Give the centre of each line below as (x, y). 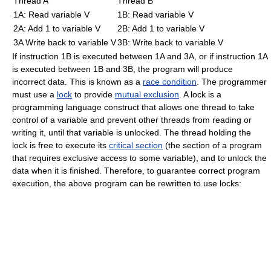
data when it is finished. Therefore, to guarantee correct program (136, 170)
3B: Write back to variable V (170, 42)
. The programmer (232, 81)
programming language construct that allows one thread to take (133, 107)
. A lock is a (200, 94)
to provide (93, 94)
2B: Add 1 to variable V (161, 28)
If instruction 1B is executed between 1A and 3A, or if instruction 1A (140, 56)
